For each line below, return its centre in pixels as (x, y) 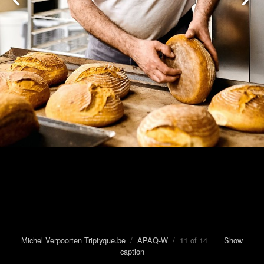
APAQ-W (153, 240)
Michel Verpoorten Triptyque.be (73, 240)
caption (132, 251)
